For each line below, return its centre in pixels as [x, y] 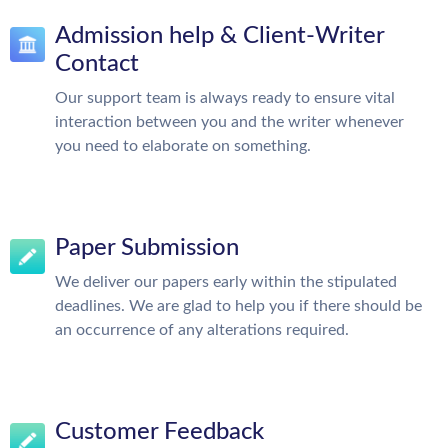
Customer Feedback [159, 432]
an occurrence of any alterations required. [202, 330]
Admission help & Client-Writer [219, 36]
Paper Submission [147, 248]
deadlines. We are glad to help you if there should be [238, 306]
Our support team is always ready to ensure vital [225, 98]
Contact [97, 64]
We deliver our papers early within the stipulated [226, 282]
